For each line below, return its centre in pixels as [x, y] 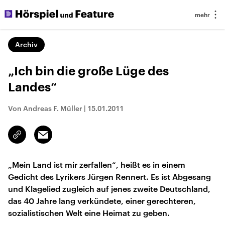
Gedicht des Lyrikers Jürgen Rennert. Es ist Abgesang [109, 177]
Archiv [26, 44]
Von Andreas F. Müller [45, 108]
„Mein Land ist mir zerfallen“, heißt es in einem [97, 164]
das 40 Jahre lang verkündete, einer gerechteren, [102, 201]
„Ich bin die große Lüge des [88, 71]
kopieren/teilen [41, 139]
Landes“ [32, 87]
